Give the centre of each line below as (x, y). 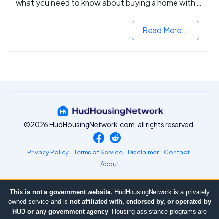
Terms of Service (98, 152)
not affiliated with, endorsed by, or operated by (140, 202)
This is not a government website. (61, 192)
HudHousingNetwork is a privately (161, 192)
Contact (176, 152)
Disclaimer (143, 152)
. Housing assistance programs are (157, 212)
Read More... (166, 30)
